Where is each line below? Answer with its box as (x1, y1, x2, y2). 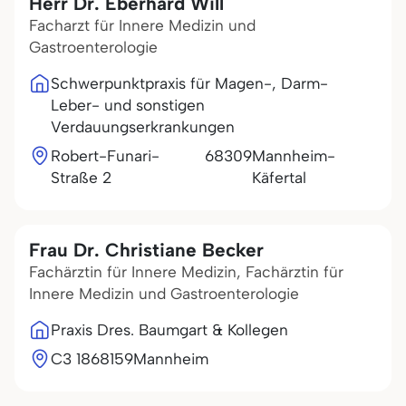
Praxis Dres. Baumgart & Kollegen (51, 321, 288, 339)
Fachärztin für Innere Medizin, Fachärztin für (29, 263, 343, 281)
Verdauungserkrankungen (51, 118, 235, 136)
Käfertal (251, 169, 306, 187)
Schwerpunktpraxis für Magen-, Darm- (51, 74, 328, 92)
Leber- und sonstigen (51, 96, 205, 114)
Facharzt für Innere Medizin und (29, 16, 256, 34)
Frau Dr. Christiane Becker (29, 238, 264, 261)
